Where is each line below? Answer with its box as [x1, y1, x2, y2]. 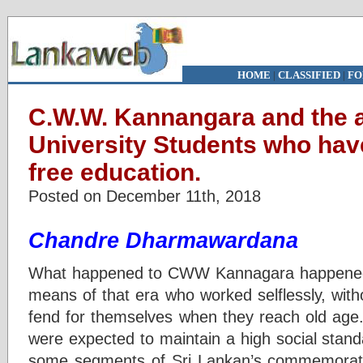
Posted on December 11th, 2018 [28, 186, 261, 205]
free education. [28, 159, 201, 186]
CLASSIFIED [277, 69, 340, 81]
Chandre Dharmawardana [28, 228, 298, 253]
